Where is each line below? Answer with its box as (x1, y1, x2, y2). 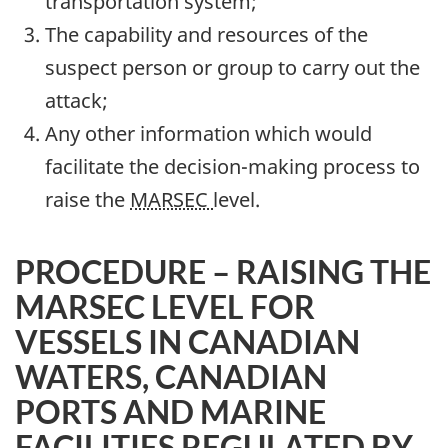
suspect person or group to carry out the (45, 54, 420, 82)
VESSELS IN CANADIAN (15, 322, 360, 362)
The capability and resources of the (45, 21, 368, 49)
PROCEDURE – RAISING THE (15, 252, 431, 292)
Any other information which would (45, 120, 372, 148)
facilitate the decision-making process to (45, 153, 420, 181)
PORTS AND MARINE (15, 392, 326, 432)
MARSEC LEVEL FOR (15, 287, 315, 327)
